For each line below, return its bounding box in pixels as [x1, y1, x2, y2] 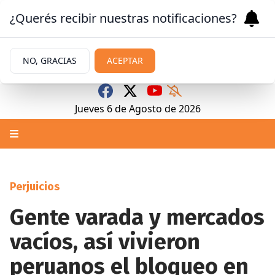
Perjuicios [10, 180, 60, 193]
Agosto [128, 102, 162, 115]
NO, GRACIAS [23, 55, 77, 66]
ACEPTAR [107, 55, 143, 66]
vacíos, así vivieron [10, 228, 200, 255]
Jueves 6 [74, 102, 112, 115]
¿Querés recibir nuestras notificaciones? [10, 10, 237, 26]
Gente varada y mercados [10, 204, 265, 231]
